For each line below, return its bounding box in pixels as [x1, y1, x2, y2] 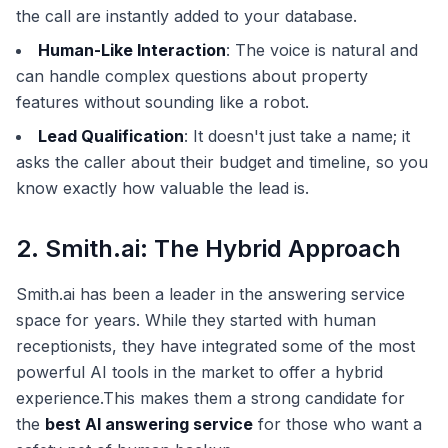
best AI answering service [45, 414, 253, 435]
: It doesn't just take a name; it [184, 126, 410, 147]
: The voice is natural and [226, 40, 418, 61]
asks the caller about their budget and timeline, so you [16, 152, 428, 173]
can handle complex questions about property [16, 66, 368, 87]
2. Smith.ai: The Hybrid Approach [16, 234, 401, 264]
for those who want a [253, 414, 422, 435]
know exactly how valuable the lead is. [16, 178, 309, 199]
